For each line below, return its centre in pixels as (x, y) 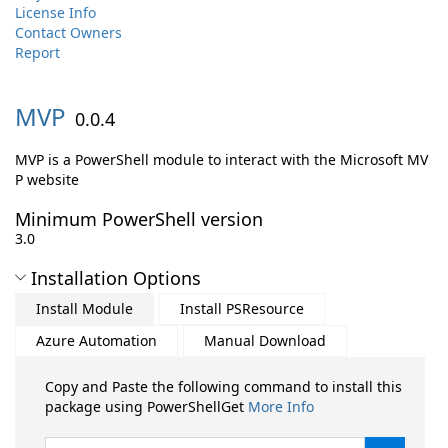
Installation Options (116, 278)
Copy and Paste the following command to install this (223, 386)
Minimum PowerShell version (139, 219)
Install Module (84, 308)
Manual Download (265, 340)
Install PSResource (242, 308)
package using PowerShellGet (146, 406)
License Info (55, 12)
